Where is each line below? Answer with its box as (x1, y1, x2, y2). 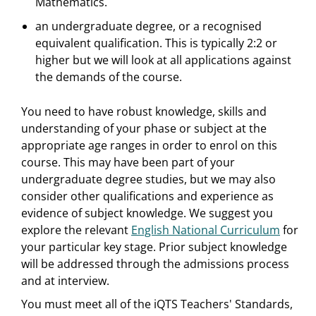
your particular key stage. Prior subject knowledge (21, 239, 287, 255)
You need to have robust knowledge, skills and (21, 104, 267, 120)
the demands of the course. (35, 69, 185, 85)
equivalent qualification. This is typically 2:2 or (35, 35, 277, 51)
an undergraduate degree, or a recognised (35, 18, 262, 35)
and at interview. (21, 273, 115, 289)
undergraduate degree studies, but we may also (21, 171, 276, 188)
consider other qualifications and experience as (21, 188, 274, 205)
